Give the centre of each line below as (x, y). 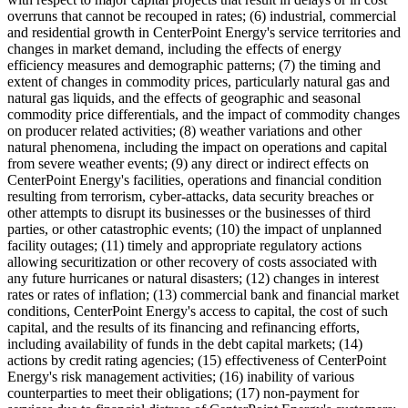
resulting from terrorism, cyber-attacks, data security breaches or (190, 197)
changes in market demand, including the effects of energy (174, 49)
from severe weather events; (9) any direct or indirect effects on (188, 164)
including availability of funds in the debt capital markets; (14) (185, 344)
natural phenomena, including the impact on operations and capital (197, 148)
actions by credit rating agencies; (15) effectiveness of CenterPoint (197, 361)
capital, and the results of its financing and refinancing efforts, (184, 328)
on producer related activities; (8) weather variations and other (184, 131)
